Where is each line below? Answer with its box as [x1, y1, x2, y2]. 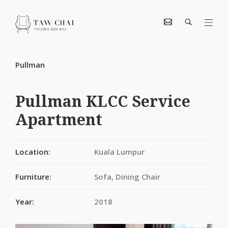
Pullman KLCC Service [15, 91, 190, 111]
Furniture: [15, 172, 51, 182]
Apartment [15, 109, 102, 130]
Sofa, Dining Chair [94, 172, 161, 182]
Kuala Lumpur [94, 147, 145, 157]
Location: [15, 147, 50, 157]
